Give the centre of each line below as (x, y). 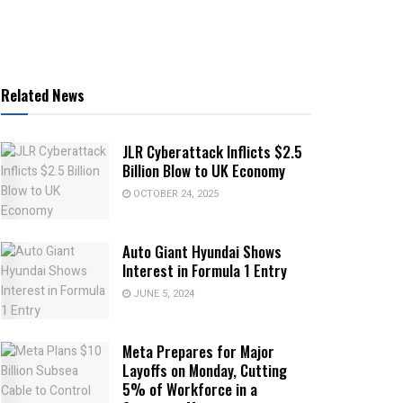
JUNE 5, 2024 (162, 294)
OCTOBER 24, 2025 (175, 194)
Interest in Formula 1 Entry (205, 271)
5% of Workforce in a (190, 389)
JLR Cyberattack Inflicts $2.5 (212, 152)
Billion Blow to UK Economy (204, 171)
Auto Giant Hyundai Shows (202, 252)
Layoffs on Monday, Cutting (205, 370)
